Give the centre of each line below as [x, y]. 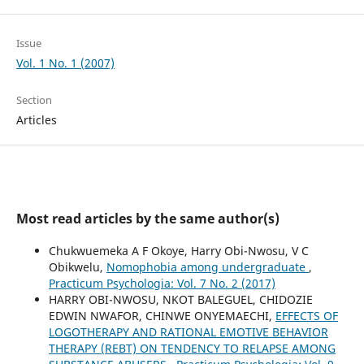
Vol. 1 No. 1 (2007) [65, 63]
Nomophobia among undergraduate [207, 266]
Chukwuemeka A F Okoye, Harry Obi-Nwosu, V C [178, 250]
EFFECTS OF [306, 315]
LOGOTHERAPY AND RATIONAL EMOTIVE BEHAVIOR [188, 331]
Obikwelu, [77, 266]
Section [34, 100]
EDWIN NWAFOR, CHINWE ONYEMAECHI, [162, 315]
